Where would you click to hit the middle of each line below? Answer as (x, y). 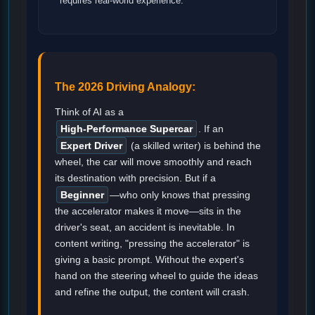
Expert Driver (91, 145)
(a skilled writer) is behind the (194, 145)
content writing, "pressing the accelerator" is (152, 243)
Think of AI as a (89, 111)
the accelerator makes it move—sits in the (148, 211)
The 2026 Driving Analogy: (125, 87)
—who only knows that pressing (180, 194)
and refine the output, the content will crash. (152, 291)
